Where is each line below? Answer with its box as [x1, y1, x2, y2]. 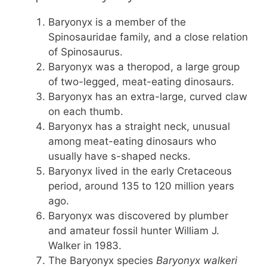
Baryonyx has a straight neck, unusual [48, 120, 230, 133]
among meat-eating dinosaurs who [48, 135, 216, 148]
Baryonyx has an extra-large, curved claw [48, 91, 247, 103]
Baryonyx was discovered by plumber [48, 210, 228, 222]
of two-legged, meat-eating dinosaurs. [48, 76, 234, 88]
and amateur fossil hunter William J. [48, 225, 219, 237]
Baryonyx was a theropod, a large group [48, 61, 240, 73]
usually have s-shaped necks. [48, 150, 191, 163]
